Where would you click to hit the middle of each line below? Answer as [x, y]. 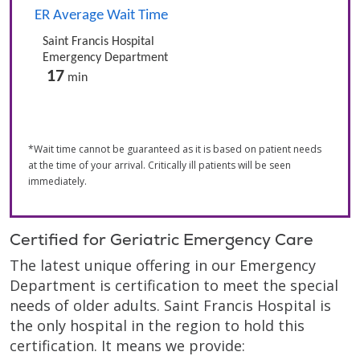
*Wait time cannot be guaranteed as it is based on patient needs [175, 149]
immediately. [57, 181]
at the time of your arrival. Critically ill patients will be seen [160, 165]
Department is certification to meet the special [174, 285]
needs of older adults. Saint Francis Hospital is [170, 305]
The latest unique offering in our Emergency [163, 265]
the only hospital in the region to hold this [157, 325]
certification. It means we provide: [127, 346]
